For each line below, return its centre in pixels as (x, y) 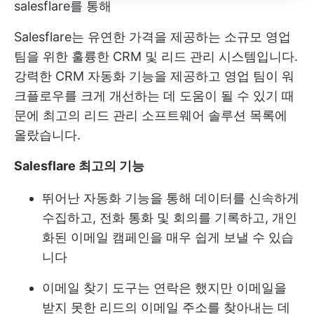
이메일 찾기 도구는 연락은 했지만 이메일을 (164, 288)
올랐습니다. (47, 135)
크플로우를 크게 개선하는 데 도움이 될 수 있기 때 (154, 96)
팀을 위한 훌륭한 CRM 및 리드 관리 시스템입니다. (156, 57)
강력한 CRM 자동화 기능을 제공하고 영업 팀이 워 (154, 76)
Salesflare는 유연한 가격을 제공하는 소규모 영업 (152, 37)
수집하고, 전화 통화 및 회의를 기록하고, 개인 (170, 218)
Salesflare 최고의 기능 (79, 166)
